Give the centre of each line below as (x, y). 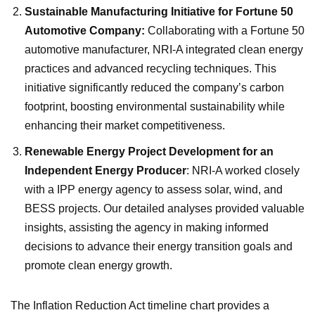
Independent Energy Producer (105, 170)
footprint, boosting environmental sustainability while (155, 106)
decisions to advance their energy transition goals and (159, 246)
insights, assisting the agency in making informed (147, 227)
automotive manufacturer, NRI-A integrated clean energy (164, 49)
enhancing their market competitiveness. (125, 125)
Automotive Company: (85, 30)
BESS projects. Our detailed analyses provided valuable (165, 208)
